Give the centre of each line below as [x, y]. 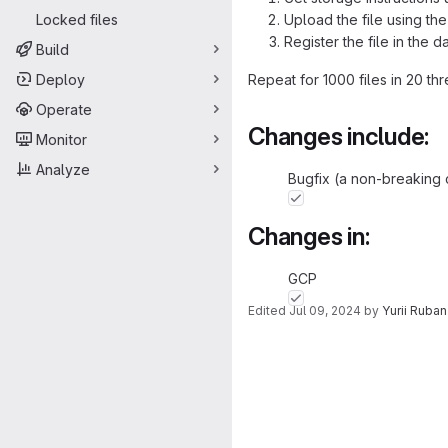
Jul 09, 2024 [325, 310]
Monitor [61, 139]
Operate [64, 109]
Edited [268, 310]
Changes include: [339, 136]
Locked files [77, 19]
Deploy [60, 79]
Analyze [63, 169]
